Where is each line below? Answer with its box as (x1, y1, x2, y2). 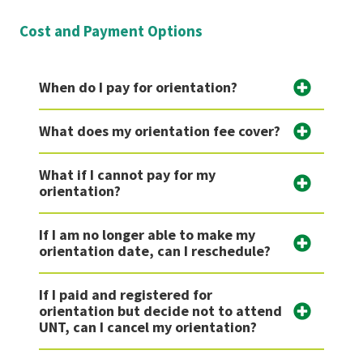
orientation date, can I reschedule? (39, 241, 271, 261)
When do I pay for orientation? (39, 78, 237, 97)
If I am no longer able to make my (39, 225, 255, 245)
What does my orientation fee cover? (39, 122, 280, 141)
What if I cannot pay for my (39, 165, 216, 185)
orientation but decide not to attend (39, 301, 282, 321)
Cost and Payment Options (19, 21, 203, 41)
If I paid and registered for (39, 285, 212, 305)
